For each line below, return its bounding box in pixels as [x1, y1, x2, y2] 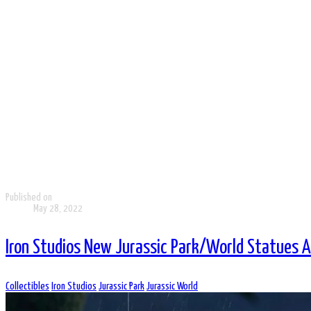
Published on [6, 192, 52, 203]
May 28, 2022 [33, 203, 83, 215]
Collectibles [6, 280, 49, 292]
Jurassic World [146, 280, 198, 292]
